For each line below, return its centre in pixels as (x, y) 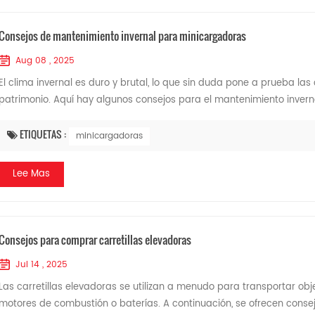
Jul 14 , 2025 (41, 265)
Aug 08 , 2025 (45, 61)
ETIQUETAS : (44, 134)
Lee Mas (31, 174)
